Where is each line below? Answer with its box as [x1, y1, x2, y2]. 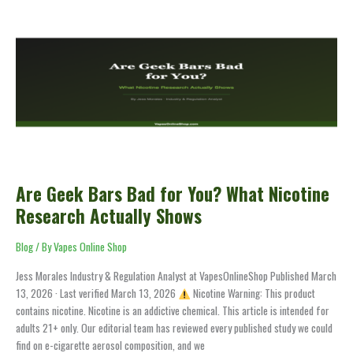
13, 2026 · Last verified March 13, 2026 [16, 285, 178, 302]
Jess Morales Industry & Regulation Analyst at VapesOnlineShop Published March [16, 268, 336, 284]
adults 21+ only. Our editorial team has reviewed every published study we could [16, 320, 333, 336]
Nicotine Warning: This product [190, 285, 315, 302]
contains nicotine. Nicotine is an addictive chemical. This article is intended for [16, 303, 329, 319]
